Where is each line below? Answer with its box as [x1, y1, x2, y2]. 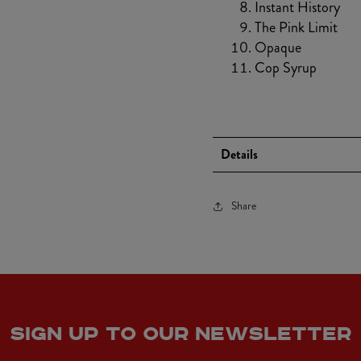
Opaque [255, 36, 301, 58]
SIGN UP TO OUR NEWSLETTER [10, 319, 351, 347]
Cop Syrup [255, 56, 317, 78]
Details [221, 144, 258, 164]
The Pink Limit [255, 16, 338, 38]
